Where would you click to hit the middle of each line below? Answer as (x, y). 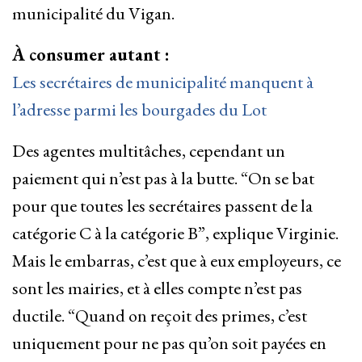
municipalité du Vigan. (93, 14)
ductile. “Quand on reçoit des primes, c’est (160, 316)
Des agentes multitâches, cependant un (149, 151)
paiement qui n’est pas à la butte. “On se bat (163, 179)
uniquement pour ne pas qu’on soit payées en (169, 343)
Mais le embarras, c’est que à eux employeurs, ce (177, 261)
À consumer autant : (91, 55)
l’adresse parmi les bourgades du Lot (139, 110)
